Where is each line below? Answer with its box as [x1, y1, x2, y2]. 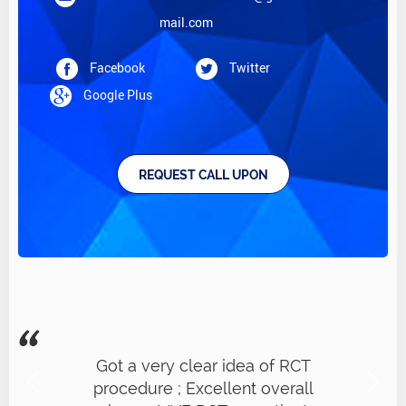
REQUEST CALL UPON [138, 167, 268, 183]
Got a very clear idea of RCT [95, 355, 311, 375]
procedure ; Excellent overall [92, 378, 314, 398]
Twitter [227, 58, 270, 76]
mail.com [159, 13, 213, 31]
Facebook [87, 58, 145, 76]
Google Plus [80, 85, 152, 103]
